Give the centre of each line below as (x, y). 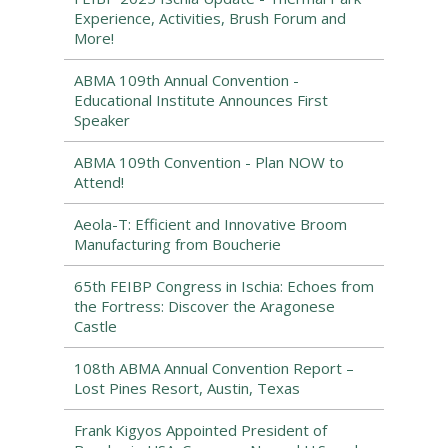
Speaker (102, 120)
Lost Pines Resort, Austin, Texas (187, 388)
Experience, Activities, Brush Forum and (210, 18)
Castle (95, 326)
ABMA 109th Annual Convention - (186, 80)
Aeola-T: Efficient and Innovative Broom (210, 224)
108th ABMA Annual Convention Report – (214, 368)
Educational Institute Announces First (201, 100)
